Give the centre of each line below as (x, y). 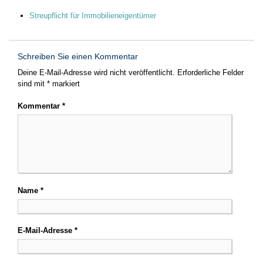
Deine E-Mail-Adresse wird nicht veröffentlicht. (96, 72)
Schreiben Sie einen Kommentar (78, 56)
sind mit (32, 83)
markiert (65, 83)
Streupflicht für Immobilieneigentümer (93, 16)
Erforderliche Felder (210, 72)
